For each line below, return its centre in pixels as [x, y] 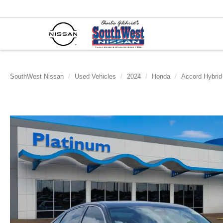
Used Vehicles [95, 76]
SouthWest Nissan [37, 76]
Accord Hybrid [202, 76]
